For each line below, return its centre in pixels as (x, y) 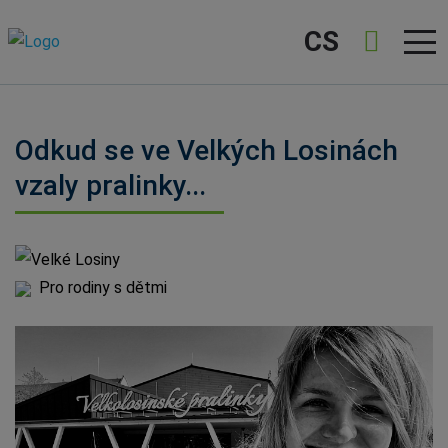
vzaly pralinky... (110, 185)
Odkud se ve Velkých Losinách (206, 150)
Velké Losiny (75, 259)
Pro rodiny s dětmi (103, 287)
